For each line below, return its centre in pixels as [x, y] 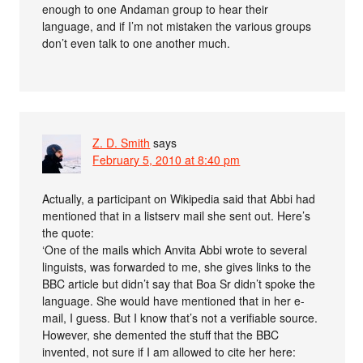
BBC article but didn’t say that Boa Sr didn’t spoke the [179, 283]
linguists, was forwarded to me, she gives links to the [177, 266]
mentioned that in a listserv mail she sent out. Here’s [177, 215]
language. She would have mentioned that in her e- [174, 300]
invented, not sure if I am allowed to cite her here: [169, 351]
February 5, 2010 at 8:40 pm [167, 159]
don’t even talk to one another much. [137, 43]
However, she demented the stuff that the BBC [161, 334]
